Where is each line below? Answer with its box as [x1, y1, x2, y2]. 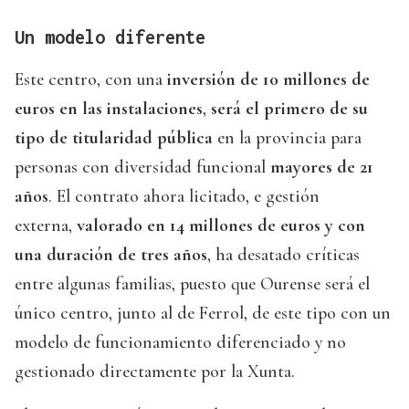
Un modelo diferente [15, 26, 205, 48]
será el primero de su [211, 98, 368, 121]
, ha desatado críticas [207, 244, 360, 267]
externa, [15, 215, 77, 237]
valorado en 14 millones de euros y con [77, 215, 365, 237]
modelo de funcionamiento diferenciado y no [15, 331, 346, 354]
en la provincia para [217, 127, 362, 150]
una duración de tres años [15, 244, 207, 267]
